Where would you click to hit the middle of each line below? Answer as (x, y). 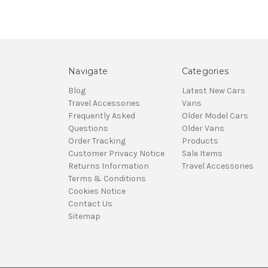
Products (200, 141)
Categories (205, 71)
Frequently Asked (102, 116)
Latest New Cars (213, 91)
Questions (88, 129)
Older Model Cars (215, 116)
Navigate (88, 71)
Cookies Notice (97, 191)
